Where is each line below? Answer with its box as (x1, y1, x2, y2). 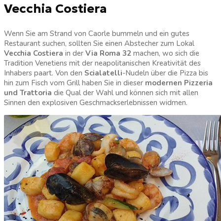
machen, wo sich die (131, 48, 199, 58)
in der (63, 48, 85, 58)
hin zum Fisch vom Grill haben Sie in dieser (4, 77, 145, 88)
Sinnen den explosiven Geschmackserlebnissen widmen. (4, 97, 187, 108)
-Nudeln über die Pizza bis (122, 68, 208, 78)
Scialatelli (84, 68, 122, 78)
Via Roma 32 (85, 48, 131, 58)
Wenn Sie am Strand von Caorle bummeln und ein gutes (4, 28, 189, 38)
